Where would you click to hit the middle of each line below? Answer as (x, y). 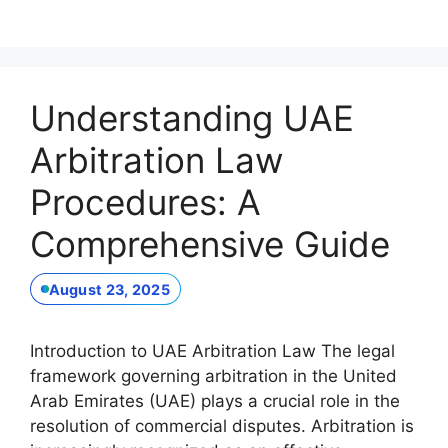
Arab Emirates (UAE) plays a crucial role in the (215, 401)
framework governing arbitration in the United (213, 376)
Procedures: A (145, 201)
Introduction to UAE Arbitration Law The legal (212, 351)
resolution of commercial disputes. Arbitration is (222, 426)
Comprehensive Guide (210, 243)
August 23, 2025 (109, 289)
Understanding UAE (192, 117)
